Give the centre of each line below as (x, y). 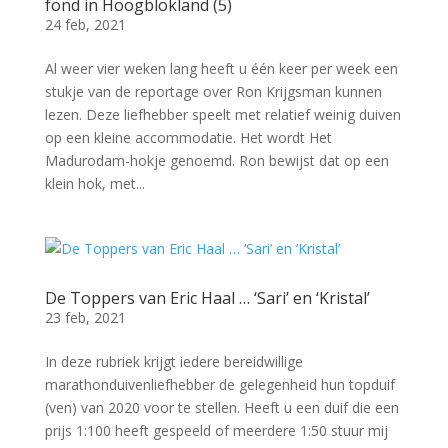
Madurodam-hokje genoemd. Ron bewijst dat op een (216, 160)
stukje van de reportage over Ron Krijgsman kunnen (213, 91)
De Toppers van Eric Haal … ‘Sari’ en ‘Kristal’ (207, 297)
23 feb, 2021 (85, 317)
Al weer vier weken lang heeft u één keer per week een (221, 68)
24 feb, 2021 (85, 24)
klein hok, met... (94, 183)
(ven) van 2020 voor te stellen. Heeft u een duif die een (221, 407)
